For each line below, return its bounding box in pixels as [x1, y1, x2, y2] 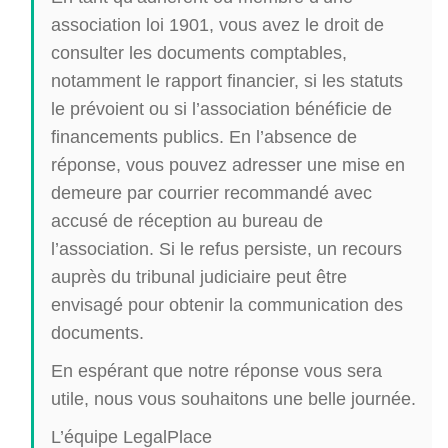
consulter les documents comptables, [51, 41, 347, 63]
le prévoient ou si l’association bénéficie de [51, 97, 392, 119]
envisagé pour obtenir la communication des [51, 293, 403, 315]
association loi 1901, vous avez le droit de [51, 13, 384, 35]
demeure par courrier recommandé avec [51, 181, 372, 203]
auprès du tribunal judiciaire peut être [51, 265, 347, 287]
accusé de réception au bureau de [51, 209, 323, 231]
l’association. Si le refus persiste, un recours [51, 237, 402, 259]
